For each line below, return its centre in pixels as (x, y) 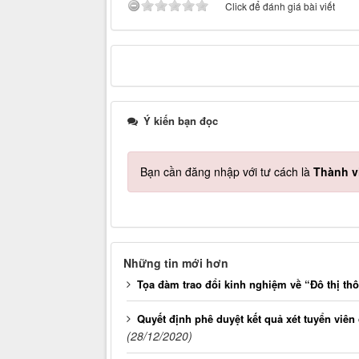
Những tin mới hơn (176, 262)
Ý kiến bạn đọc (179, 120)
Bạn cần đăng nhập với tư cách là (227, 171)
